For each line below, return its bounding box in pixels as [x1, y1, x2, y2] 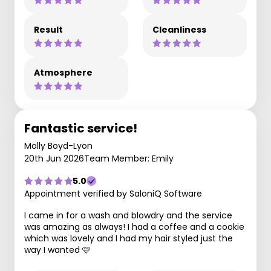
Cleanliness [152, 24, 206, 36]
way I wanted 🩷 [24, 244, 91, 256]
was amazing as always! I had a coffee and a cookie [24, 221, 244, 233]
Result [34, 24, 63, 36]
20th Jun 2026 [24, 152, 84, 165]
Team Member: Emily [84, 152, 174, 165]
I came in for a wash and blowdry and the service [24, 209, 232, 221]
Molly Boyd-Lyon [24, 140, 93, 152]
